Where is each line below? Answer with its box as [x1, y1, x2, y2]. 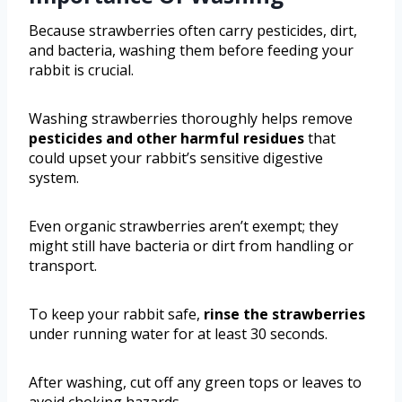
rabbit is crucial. [29, 59, 134, 80]
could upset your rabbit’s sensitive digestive [29, 147, 323, 168]
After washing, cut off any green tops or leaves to [29, 371, 362, 392]
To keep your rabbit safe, [29, 303, 204, 324]
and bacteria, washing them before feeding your [29, 39, 354, 60]
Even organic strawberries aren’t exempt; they [29, 215, 338, 236]
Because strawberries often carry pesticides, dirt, [29, 20, 357, 40]
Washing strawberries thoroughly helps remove [29, 108, 353, 128]
